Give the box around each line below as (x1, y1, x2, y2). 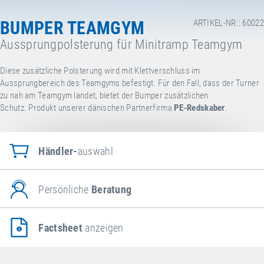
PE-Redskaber (174, 103, 225, 113)
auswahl (77, 144, 113, 157)
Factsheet (38, 221, 83, 234)
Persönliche (38, 183, 91, 196)
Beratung (91, 183, 132, 196)
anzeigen (82, 221, 124, 234)
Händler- (38, 144, 78, 157)
